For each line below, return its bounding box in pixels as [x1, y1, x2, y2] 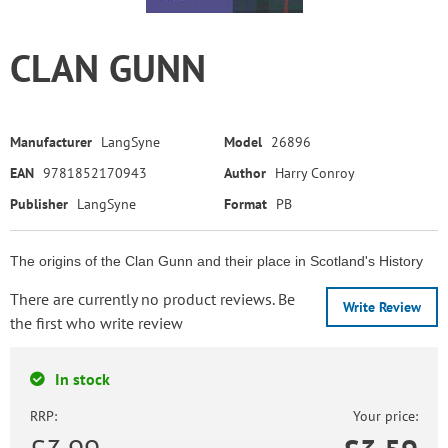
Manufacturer [10, 133, 92, 151]
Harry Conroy [275, 164, 355, 182]
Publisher [10, 195, 68, 213]
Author [224, 164, 266, 182]
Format [224, 195, 267, 213]
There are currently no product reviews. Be [10, 289, 295, 309]
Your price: [353, 407, 418, 425]
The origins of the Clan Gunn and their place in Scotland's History [10, 253, 423, 269]
